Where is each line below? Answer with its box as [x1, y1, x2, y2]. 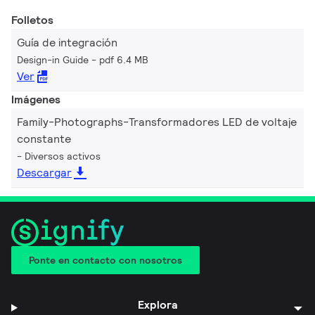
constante [17, 131, 71, 146]
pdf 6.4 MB [99, 53, 148, 66]
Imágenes [11, 92, 60, 107]
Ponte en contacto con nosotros [29, 253, 182, 266]
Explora [137, 297, 178, 312]
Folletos [11, 13, 53, 27]
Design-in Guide [17, 53, 89, 66]
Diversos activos [25, 150, 101, 162]
